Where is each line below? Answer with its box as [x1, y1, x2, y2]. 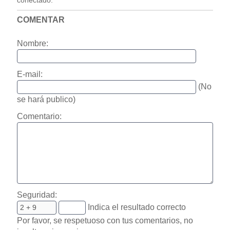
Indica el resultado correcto [85, 202, 186, 212]
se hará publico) [16, 94, 75, 104]
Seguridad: [16, 190, 57, 199]
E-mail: [16, 69, 43, 79]
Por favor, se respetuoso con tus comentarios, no [16, 216, 193, 225]
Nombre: [16, 39, 48, 48]
